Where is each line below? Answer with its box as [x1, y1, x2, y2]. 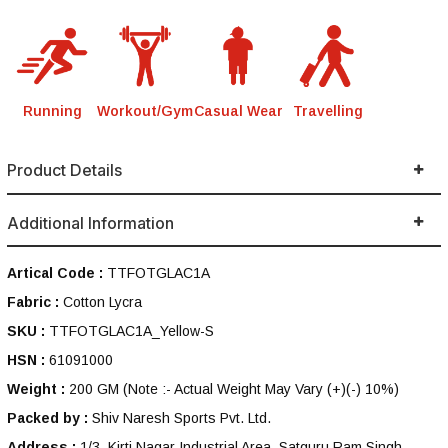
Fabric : [7, 293, 59, 310]
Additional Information [7, 212, 174, 233]
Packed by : [7, 409, 88, 426]
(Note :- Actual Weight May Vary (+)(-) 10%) [119, 380, 399, 397]
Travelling [293, 102, 363, 119]
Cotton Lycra [63, 293, 142, 310]
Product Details [7, 160, 122, 181]
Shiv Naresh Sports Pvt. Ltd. [88, 409, 271, 426]
